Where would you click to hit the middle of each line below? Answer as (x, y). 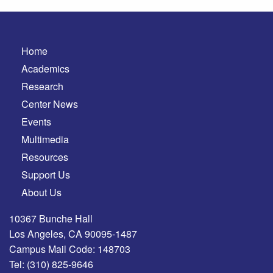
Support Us (46, 175)
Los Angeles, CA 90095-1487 (73, 234)
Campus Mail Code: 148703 (70, 249)
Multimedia (45, 140)
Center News (50, 104)
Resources (45, 157)
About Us (41, 193)
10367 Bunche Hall (51, 219)
